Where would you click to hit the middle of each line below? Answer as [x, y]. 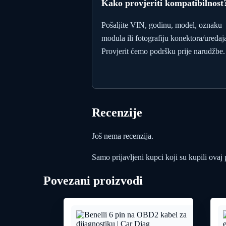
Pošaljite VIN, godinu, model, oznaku [162, 25]
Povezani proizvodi [93, 180]
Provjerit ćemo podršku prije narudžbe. [163, 51]
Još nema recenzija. [123, 136]
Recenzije [117, 112]
